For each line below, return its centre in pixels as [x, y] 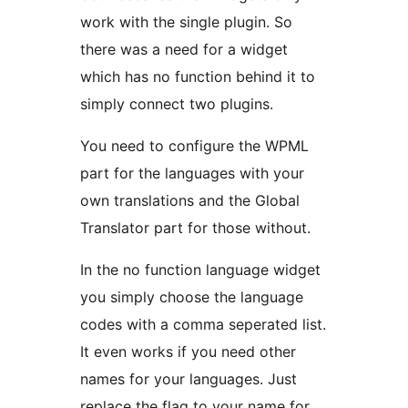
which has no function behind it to [198, 77]
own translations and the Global [190, 201]
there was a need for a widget [184, 50]
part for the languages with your [192, 173]
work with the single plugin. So [186, 22]
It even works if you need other [188, 352]
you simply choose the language [192, 297]
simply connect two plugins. [177, 104]
